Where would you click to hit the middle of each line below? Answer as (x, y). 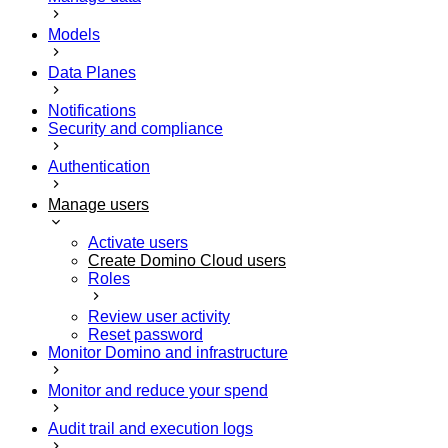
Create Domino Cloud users (187, 260)
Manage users (98, 204)
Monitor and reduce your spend (158, 390)
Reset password (145, 334)
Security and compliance (135, 128)
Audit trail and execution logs (150, 428)
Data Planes (92, 72)
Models (74, 34)
